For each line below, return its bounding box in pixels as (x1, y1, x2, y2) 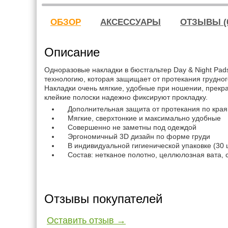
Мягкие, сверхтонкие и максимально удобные (60, 114, 221, 122)
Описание (44, 45, 100, 59)
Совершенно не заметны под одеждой (60, 123, 196, 131)
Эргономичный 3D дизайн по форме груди (60, 132, 210, 140)
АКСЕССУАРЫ (100, 17, 161, 27)
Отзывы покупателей (44, 192, 162, 206)
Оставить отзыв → (47, 215, 126, 225)
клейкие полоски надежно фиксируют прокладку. (44, 93, 208, 101)
